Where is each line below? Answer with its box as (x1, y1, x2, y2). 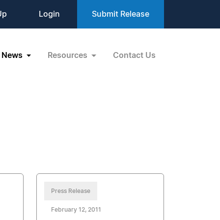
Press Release (51, 188, 91, 194)
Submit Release (92, 10, 149, 18)
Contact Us (113, 51, 156, 59)
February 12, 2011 (51, 207, 102, 213)
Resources (48, 51, 90, 59)
